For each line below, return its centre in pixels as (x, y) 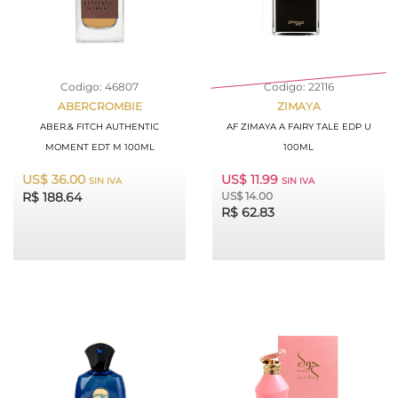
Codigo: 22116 (298, 87)
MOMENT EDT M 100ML (99, 147)
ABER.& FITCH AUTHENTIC (99, 127)
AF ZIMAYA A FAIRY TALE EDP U (298, 127)
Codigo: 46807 (99, 87)
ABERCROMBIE (99, 106)
